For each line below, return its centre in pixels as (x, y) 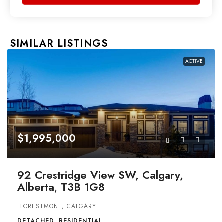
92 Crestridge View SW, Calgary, (100, 175)
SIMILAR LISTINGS (59, 44)
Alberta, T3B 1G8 (61, 187)
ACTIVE (194, 61)
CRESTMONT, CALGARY (60, 206)
